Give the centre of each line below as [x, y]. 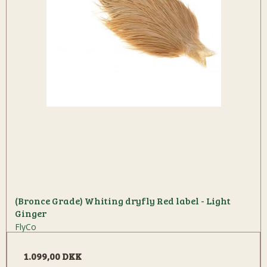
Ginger [31, 213]
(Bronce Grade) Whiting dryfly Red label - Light [123, 200]
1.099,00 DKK [53, 256]
